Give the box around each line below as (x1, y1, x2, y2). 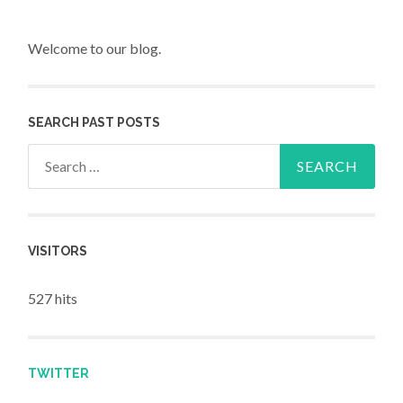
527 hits (28, 290, 78, 308)
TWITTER (28, 365, 90, 381)
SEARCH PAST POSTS (28, 114, 161, 130)
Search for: (28, 147, 95, 165)
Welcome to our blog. (28, 39, 162, 57)
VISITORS (28, 244, 88, 259)
